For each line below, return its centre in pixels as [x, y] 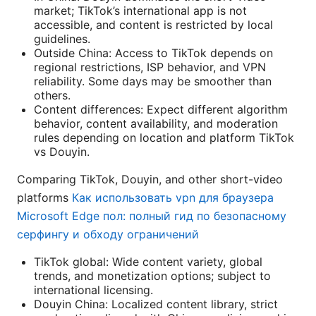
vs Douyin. [62, 152]
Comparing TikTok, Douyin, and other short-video [150, 180]
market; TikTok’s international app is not [140, 11]
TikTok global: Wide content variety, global [148, 262]
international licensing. [93, 290]
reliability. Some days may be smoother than [153, 81]
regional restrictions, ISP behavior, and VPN [150, 67]
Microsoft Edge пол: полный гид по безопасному [152, 216]
